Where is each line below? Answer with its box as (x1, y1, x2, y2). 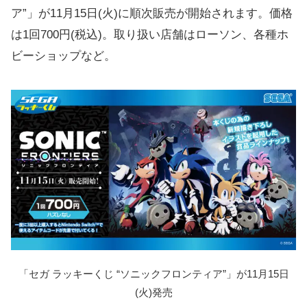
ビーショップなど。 (11, 49, 116, 62)
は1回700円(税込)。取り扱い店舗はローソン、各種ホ (11, 28, 288, 41)
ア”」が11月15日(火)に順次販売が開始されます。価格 (11, 7, 293, 20)
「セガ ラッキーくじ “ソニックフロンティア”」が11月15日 (18, 268, 289, 280)
